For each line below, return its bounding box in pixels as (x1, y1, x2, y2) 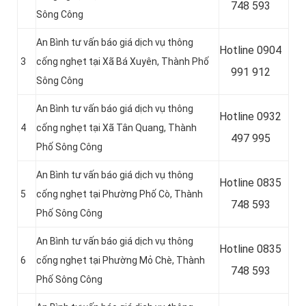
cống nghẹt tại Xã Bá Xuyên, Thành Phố (36, 56, 209, 68)
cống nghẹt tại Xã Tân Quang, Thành (36, 122, 197, 134)
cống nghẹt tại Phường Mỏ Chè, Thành (36, 255, 205, 266)
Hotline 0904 (219, 44, 281, 57)
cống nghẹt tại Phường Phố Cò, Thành (36, 189, 203, 200)
